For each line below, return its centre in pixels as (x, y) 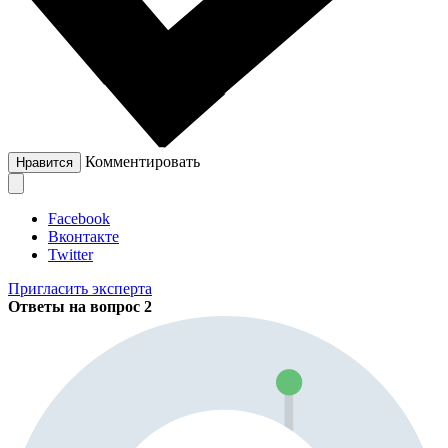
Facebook (79, 219)
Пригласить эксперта (80, 289)
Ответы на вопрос (76, 307)
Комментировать (142, 162)
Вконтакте (83, 237)
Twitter (70, 255)
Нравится (44, 163)
